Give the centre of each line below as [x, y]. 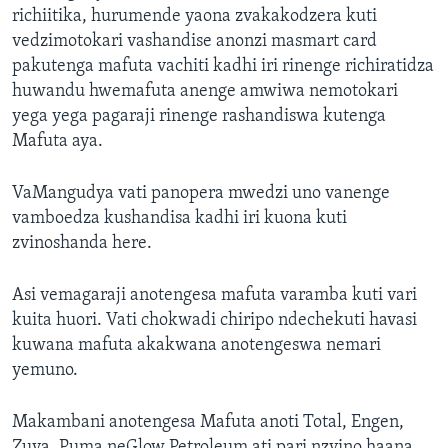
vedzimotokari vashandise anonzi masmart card [194, 42]
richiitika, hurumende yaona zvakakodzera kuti [194, 17]
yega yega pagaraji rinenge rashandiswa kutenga [199, 117]
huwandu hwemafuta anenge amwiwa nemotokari [205, 92]
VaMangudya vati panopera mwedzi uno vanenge [201, 194]
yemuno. [45, 371]
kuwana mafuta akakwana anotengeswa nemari [196, 346]
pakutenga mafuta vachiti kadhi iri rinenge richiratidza [223, 67]
